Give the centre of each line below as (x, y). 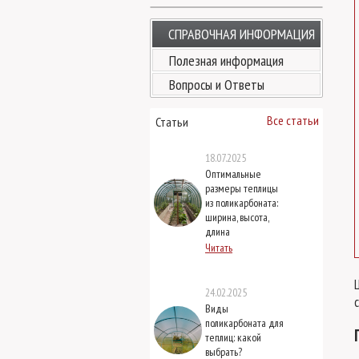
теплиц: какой (233, 337)
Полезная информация (226, 61)
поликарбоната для (244, 323)
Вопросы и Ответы (217, 85)
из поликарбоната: (242, 203)
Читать (219, 248)
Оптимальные (233, 174)
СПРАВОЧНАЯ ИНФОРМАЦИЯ (242, 34)
